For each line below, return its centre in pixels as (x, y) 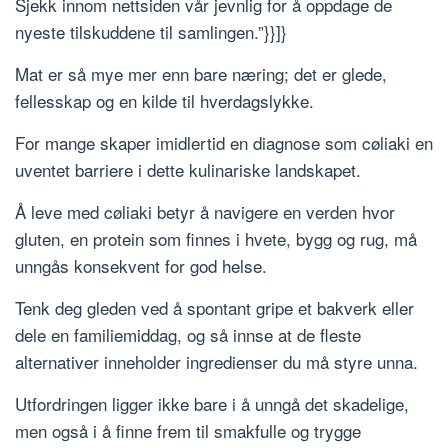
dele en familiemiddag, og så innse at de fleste (188, 335)
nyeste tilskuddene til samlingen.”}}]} (151, 32)
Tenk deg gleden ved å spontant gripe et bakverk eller (214, 308)
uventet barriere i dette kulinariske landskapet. (188, 170)
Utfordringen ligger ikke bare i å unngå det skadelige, (212, 404)
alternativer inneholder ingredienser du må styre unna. (216, 362)
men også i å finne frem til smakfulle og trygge (188, 431)
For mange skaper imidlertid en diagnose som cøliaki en (224, 143)
